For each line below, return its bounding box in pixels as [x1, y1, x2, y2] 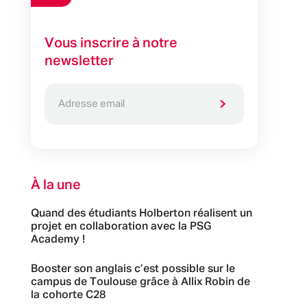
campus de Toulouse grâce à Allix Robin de [30, 276, 250, 288]
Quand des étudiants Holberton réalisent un [30, 208, 252, 219]
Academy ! [30, 234, 85, 245]
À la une [30, 177, 81, 192]
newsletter [44, 53, 114, 68]
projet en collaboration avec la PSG [30, 221, 212, 232]
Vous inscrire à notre [44, 36, 177, 50]
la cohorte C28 [30, 289, 106, 301]
